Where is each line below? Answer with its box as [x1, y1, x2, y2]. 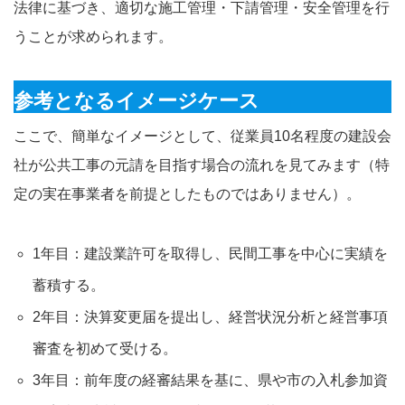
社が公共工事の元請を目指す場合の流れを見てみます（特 [14, 156, 390, 173]
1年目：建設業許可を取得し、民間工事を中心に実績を [32, 245, 388, 261]
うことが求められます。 [14, 28, 173, 44]
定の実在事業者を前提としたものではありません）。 [14, 185, 361, 202]
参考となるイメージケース [14, 89, 259, 112]
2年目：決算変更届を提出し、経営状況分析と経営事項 [32, 308, 388, 325]
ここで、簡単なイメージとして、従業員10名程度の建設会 [14, 127, 391, 144]
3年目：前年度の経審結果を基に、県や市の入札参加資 [32, 372, 388, 388]
